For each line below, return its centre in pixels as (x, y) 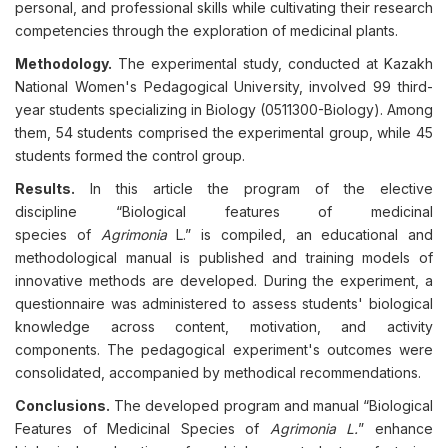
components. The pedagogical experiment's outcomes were (224, 349)
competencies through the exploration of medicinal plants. (206, 30)
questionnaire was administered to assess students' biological (224, 303)
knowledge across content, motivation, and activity (224, 326)
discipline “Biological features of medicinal (224, 211)
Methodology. (63, 63)
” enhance (396, 428)
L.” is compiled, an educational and (299, 234)
